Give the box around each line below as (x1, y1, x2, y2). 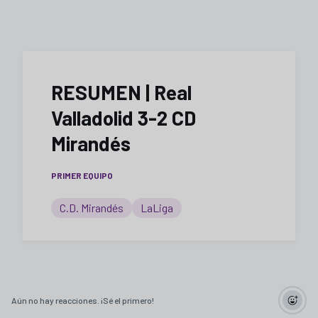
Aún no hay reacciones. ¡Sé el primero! (11, 295, 154, 305)
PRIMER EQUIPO (51, 170, 113, 180)
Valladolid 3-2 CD (51, 106, 196, 130)
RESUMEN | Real (51, 80, 192, 104)
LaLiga (141, 201, 173, 214)
